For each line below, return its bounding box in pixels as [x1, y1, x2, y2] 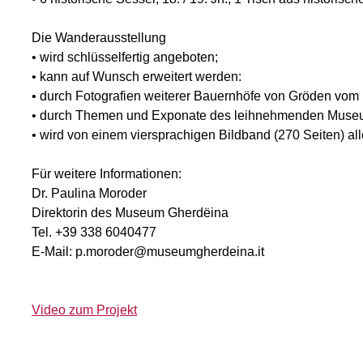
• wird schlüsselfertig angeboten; [32, 50, 218, 64]
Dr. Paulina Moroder [32, 186, 147, 200]
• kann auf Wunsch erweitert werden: [32, 70, 241, 83]
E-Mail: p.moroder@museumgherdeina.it [32, 245, 264, 258]
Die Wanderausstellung [32, 31, 166, 45]
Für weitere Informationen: [32, 167, 181, 181]
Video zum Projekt [32, 303, 137, 317]
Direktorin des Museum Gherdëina [32, 206, 228, 220]
